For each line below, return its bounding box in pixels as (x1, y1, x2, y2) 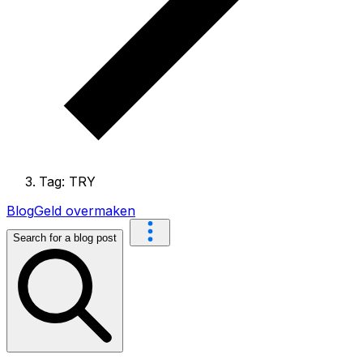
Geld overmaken (34, 203, 135, 220)
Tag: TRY (39, 173, 96, 190)
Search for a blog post (13, 232, 117, 245)
